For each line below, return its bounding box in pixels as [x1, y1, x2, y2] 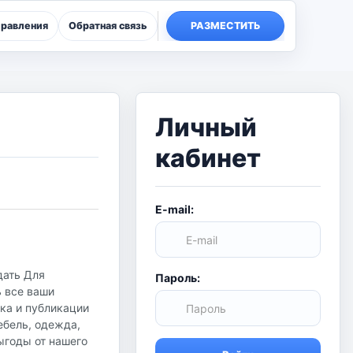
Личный [155, 112, 257, 143]
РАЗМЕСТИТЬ [190, 20, 261, 32]
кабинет [155, 143, 261, 173]
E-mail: [155, 203, 194, 216]
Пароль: [155, 271, 200, 284]
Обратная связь [69, 20, 147, 32]
